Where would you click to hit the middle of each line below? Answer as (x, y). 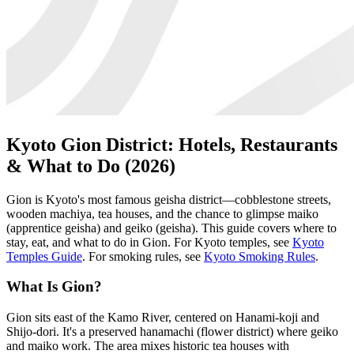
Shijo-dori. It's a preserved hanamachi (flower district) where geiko (172, 331)
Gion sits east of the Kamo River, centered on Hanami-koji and (163, 317)
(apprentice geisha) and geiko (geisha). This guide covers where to (171, 228)
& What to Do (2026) (91, 166)
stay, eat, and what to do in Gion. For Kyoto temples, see (149, 242)
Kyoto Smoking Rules (260, 256)
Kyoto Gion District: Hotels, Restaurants (172, 144)
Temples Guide (44, 256)
